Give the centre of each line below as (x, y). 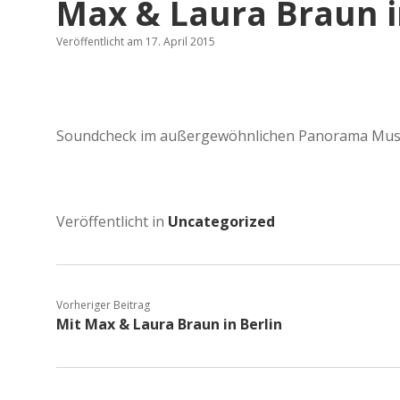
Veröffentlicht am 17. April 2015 (136, 41)
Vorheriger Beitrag (103, 304)
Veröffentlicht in (112, 221)
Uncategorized (221, 221)
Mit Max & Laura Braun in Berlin (169, 324)
